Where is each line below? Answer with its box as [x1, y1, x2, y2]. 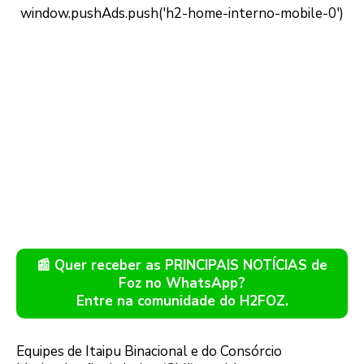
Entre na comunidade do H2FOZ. [76, 291, 288, 310]
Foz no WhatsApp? [119, 273, 245, 292]
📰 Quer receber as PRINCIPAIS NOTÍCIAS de [37, 255, 327, 275]
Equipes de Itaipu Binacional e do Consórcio [16, 341, 282, 361]
